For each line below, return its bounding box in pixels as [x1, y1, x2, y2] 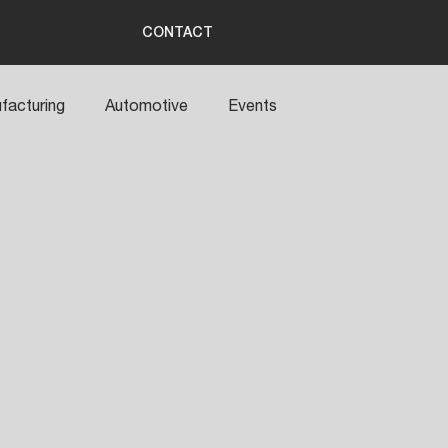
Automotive [105, 96, 188, 115]
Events [228, 96, 277, 115]
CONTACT [142, 26, 214, 40]
